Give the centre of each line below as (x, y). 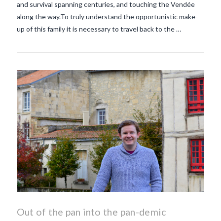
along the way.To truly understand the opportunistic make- (107, 16)
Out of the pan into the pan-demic (91, 212)
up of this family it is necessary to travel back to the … (99, 29)
